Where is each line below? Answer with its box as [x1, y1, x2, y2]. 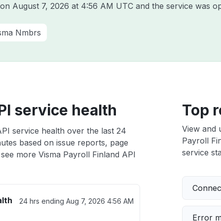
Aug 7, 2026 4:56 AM [66, 197, 134, 205]
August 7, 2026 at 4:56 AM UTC [12, 1, 133, 11]
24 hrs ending [19, 197, 66, 205]
